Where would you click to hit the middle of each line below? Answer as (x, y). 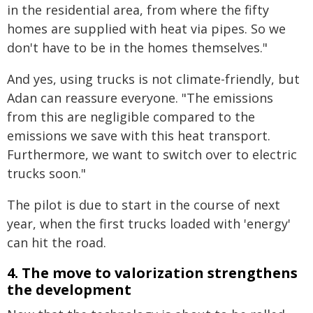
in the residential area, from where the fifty (138, 10)
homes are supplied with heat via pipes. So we (146, 29)
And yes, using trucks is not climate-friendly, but (153, 79)
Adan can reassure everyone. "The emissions (140, 98)
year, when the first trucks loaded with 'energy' (149, 224)
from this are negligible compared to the (131, 117)
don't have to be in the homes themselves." (137, 48)
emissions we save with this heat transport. (139, 136)
